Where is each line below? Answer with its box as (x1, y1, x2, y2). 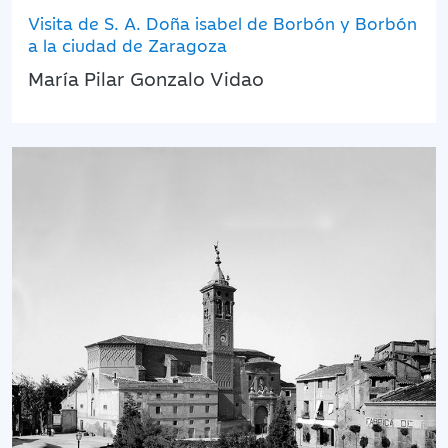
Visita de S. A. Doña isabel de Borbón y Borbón (28, 10, 417, 35)
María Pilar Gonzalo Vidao (28, 63, 264, 91)
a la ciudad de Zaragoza (28, 32, 227, 57)
